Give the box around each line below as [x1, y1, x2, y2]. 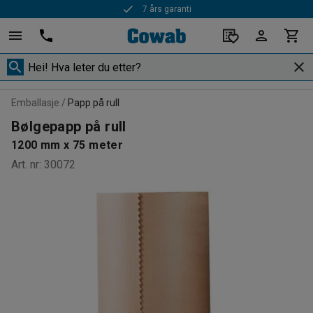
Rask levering [143, 10, 189, 20]
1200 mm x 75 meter [11, 138, 124, 152]
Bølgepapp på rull [11, 118, 126, 135]
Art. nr [11, 158, 39, 171]
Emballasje [11, 97, 59, 108]
